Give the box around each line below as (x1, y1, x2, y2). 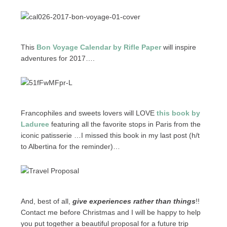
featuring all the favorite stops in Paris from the (49, 120, 201, 128)
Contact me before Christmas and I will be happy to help (20, 208, 201, 216)
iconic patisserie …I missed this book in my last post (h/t (20, 131, 200, 139)
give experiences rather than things (72, 197, 196, 205)
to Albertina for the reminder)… (20, 142, 120, 150)
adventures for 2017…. (20, 54, 95, 62)
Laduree (20, 120, 49, 128)
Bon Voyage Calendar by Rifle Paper (36, 43, 161, 51)
